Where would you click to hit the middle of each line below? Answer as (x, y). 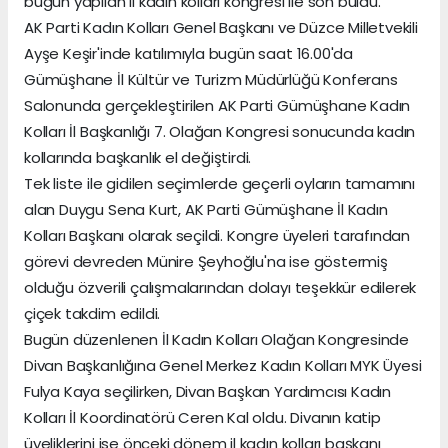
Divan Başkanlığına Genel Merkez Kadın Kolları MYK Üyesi (223, 366)
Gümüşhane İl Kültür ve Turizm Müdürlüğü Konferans (211, 80)
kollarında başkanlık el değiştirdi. (138, 158)
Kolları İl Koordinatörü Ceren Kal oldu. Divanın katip (202, 418)
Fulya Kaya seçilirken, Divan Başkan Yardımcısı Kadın (208, 392)
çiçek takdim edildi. (92, 314)
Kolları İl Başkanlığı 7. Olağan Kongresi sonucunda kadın (220, 132)
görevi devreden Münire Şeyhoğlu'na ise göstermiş (206, 262)
